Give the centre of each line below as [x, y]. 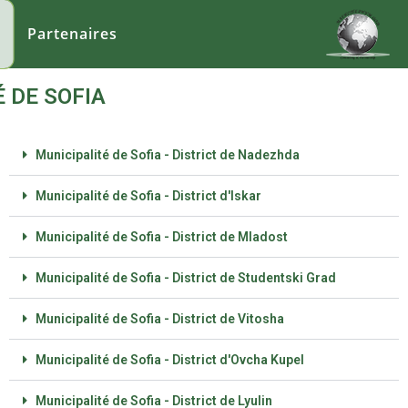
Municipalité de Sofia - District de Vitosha [159, 319]
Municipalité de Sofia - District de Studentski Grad [185, 278]
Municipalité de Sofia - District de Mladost [161, 237]
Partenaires [72, 34]
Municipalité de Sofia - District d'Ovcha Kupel [169, 360]
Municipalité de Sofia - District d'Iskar [148, 196]
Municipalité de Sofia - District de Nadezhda [167, 155]
